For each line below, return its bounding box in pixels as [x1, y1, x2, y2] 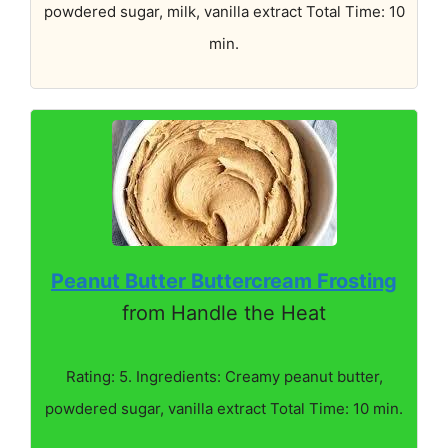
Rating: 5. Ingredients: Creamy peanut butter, [65, 366, 383, 386]
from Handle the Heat [122, 300, 326, 325]
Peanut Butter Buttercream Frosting [51, 268, 397, 293]
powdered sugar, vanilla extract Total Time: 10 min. [45, 398, 403, 418]
